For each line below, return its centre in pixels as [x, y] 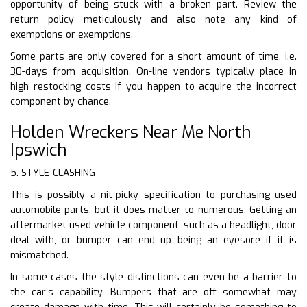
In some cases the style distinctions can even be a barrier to [153, 277]
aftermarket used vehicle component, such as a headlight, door [153, 225]
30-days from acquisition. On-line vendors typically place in [153, 71]
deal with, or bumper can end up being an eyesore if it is [153, 240]
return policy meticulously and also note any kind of [153, 19]
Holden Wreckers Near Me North [131, 132]
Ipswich [39, 150]
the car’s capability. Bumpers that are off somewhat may [153, 292]
